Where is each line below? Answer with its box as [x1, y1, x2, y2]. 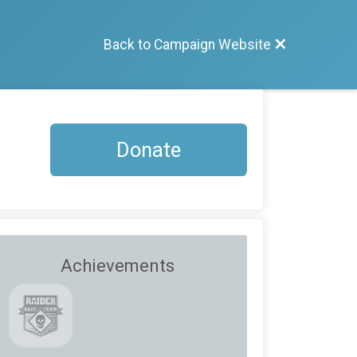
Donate [116, 137, 181, 162]
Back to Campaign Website [104, 36, 271, 53]
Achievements [61, 255, 175, 276]
